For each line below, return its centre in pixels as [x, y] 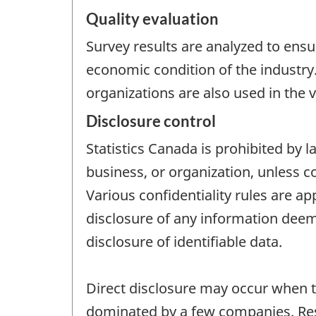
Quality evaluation [152, 19]
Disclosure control [151, 121]
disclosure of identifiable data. [184, 241]
